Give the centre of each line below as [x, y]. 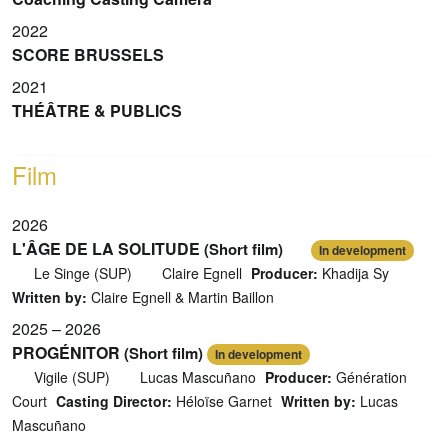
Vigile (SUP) [71, 377]
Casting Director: [114, 401]
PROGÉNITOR [66, 353]
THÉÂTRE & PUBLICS [97, 111]
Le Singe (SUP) [82, 273]
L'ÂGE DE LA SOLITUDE [106, 249]
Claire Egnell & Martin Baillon [180, 297]
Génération [369, 377]
